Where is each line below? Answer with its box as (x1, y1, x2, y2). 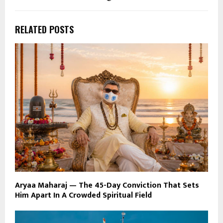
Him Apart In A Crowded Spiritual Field (15, 189, 152, 203)
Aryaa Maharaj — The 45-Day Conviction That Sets (15, 179, 199, 193)
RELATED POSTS (15, 22, 74, 36)
